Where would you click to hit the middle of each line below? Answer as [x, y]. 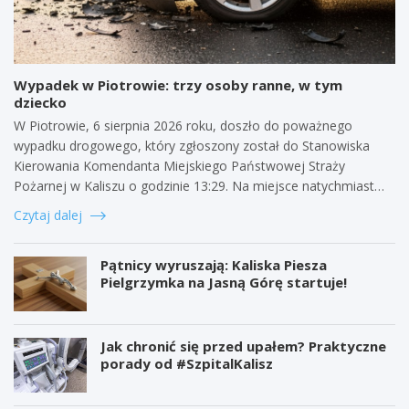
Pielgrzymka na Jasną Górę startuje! [224, 282]
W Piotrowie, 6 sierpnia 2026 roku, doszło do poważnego [183, 125]
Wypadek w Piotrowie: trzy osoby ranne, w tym [178, 84]
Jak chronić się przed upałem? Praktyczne [243, 346]
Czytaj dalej [50, 215]
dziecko [40, 102]
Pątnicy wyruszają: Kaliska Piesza [214, 264]
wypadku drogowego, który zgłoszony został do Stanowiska [192, 145]
